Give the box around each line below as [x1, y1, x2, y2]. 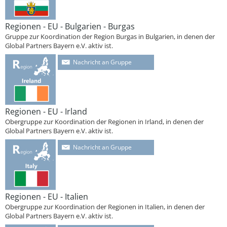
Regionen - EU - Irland [5, 106, 87, 117]
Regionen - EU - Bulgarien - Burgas [5, 21, 135, 32]
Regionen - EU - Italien [5, 191, 88, 202]
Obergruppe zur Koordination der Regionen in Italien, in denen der [5, 202, 205, 211]
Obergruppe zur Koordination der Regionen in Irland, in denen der [5, 117, 204, 126]
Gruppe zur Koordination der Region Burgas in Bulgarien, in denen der [5, 32, 215, 41]
